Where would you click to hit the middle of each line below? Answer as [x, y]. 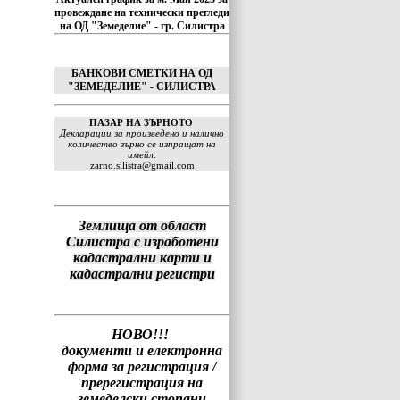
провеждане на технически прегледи [142, 12]
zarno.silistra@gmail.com [142, 165]
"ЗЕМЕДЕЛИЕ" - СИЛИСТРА [142, 87]
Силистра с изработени [142, 242]
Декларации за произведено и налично [142, 133]
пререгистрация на [142, 383]
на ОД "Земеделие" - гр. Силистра [142, 26]
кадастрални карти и [142, 258]
